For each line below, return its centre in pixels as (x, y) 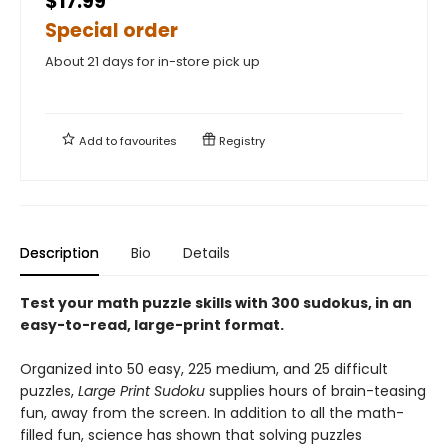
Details (206, 252)
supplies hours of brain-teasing (315, 390)
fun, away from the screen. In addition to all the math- (212, 412)
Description (59, 252)
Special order (111, 30)
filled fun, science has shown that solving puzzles (191, 434)
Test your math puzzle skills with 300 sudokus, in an (216, 302)
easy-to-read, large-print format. (153, 324)
